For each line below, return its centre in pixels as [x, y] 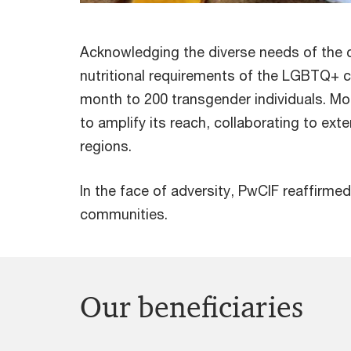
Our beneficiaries [192, 308]
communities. [124, 214]
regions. [106, 146]
